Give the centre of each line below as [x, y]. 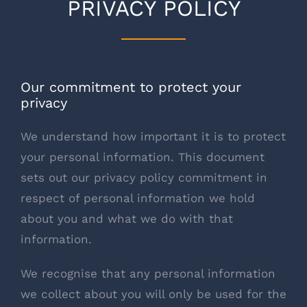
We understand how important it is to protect [153, 136]
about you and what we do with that [127, 218]
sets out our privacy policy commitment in [144, 177]
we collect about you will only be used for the [153, 294]
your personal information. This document [143, 157]
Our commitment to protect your [131, 87]
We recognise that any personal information [148, 273]
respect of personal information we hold [138, 198]
